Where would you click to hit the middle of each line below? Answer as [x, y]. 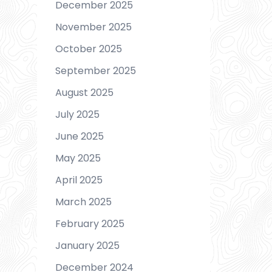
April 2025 [79, 180]
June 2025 [80, 136]
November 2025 [93, 27]
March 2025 [83, 202]
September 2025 [96, 70]
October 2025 [89, 49]
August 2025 [84, 92]
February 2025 [90, 223]
